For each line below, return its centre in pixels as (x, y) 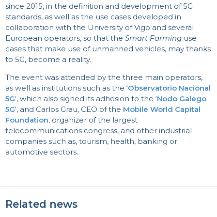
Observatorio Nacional (170, 88)
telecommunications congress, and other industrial (99, 130)
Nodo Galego (182, 98)
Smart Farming (155, 38)
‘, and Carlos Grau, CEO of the (69, 109)
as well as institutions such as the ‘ (67, 88)
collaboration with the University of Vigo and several (100, 27)
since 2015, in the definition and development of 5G (99, 6)
